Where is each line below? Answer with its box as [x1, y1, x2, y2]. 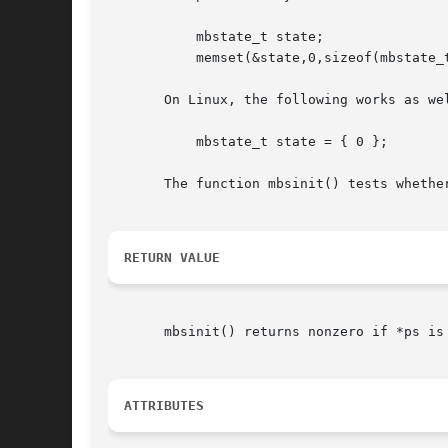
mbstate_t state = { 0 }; [108, 134, 172, 150]
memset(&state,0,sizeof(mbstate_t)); [108, 50, 172, 66]
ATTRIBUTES [124, 398, 204, 414]
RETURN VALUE [124, 250, 220, 266]
